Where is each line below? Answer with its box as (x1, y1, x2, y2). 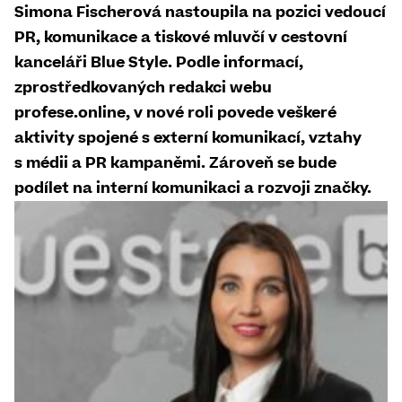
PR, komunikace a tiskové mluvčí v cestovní (14, 27, 347, 48)
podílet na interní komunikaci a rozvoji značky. (14, 178, 371, 199)
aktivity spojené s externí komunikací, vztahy (14, 127, 362, 149)
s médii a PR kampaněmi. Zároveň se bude (14, 153, 336, 174)
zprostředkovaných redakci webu (14, 77, 272, 99)
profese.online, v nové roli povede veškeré (14, 102, 336, 124)
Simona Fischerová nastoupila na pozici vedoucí (14, 2, 386, 23)
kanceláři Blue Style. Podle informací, (14, 52, 303, 74)
